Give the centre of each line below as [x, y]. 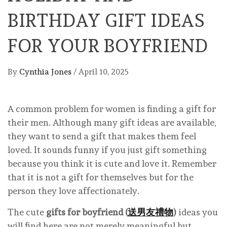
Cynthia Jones [46, 72]
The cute [27, 212]
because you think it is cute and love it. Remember [112, 164]
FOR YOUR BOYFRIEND [108, 46]
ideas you [197, 212]
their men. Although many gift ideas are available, [112, 123]
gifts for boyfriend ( [87, 212]
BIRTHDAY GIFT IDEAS [106, 21]
